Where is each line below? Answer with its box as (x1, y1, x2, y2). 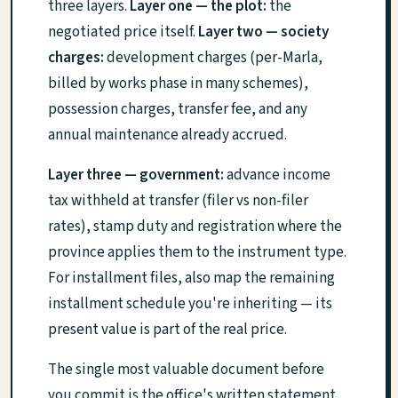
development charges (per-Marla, (104, 46, 322, 68)
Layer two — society (198, 20, 329, 43)
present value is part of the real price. (48, 318, 287, 340)
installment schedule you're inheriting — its (48, 292, 332, 314)
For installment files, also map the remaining (48, 267, 335, 289)
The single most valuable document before (48, 358, 324, 380)
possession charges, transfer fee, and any (48, 98, 307, 120)
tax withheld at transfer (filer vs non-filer (48, 189, 308, 211)
